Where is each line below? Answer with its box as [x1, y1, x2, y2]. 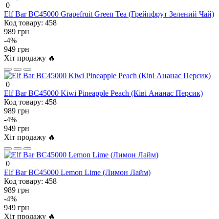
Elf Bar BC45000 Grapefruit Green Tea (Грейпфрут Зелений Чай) [4, 9, 214, 18]
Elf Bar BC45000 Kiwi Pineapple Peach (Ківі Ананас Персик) [4, 88, 203, 97]
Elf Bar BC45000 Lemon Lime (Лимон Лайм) [4, 168, 151, 176]
